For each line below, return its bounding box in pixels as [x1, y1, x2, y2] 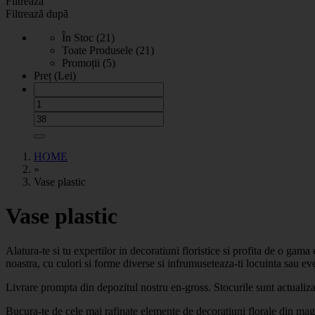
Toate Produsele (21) [62, 44, 154, 56]
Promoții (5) [62, 57, 115, 69]
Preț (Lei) [34, 70, 76, 82]
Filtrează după [6, 8, 68, 20]
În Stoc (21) [62, 32, 115, 44]
